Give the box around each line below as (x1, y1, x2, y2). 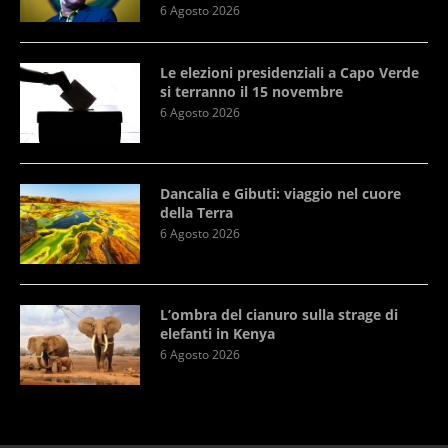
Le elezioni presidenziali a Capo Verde (160, 62, 419, 82)
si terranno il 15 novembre (160, 81, 343, 101)
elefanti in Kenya (160, 323, 275, 343)
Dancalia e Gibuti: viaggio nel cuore (160, 183, 401, 203)
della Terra (160, 202, 233, 222)
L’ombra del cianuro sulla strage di (160, 304, 398, 324)
